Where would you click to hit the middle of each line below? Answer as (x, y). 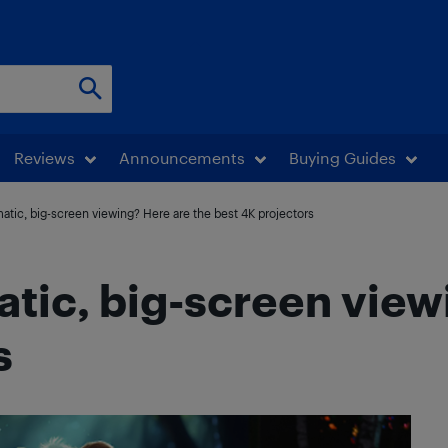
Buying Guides (342, 157)
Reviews (44, 157)
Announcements (182, 157)
